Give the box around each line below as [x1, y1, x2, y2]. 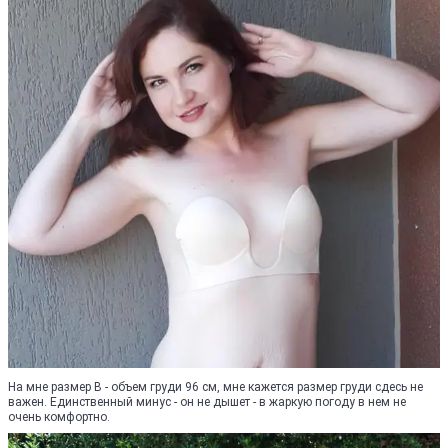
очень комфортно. [8, 410, 110, 424]
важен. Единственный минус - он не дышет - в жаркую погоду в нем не [8, 395, 406, 409]
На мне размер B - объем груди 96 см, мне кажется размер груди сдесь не [8, 380, 423, 394]
